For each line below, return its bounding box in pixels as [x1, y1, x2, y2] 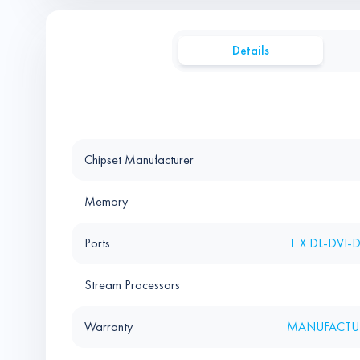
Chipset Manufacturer [84, 151, 194, 168]
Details [232, 42, 269, 59]
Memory [84, 193, 128, 210]
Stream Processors [84, 276, 180, 293]
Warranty [84, 318, 133, 335]
